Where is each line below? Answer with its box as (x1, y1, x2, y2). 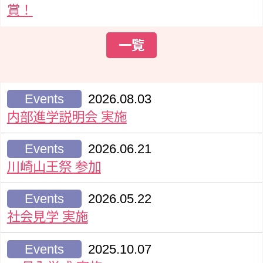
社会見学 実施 (6, 210, 88, 225)
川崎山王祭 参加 (6, 159, 101, 174)
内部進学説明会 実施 (6, 109, 127, 124)
